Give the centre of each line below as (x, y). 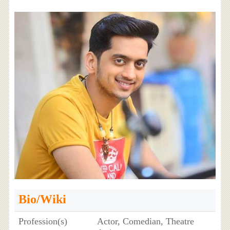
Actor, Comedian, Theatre (145, 222)
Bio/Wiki (42, 199)
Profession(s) (43, 222)
